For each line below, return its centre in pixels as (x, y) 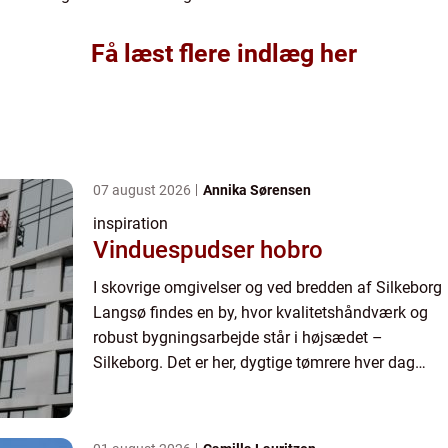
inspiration (130, 223)
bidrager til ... (138, 387)
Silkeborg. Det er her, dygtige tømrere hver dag (254, 362)
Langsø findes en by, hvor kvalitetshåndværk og (260, 312)
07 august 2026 (143, 189)
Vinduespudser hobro (208, 249)
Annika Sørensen (257, 189)
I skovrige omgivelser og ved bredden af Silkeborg (267, 287)
